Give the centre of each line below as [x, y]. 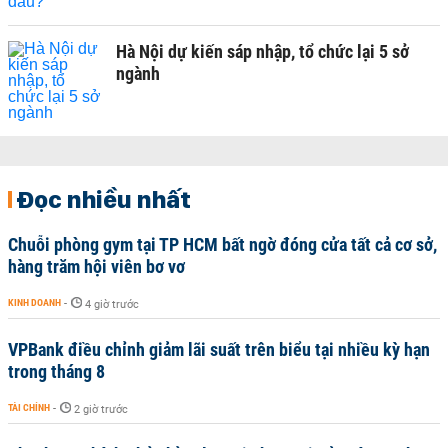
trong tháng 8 [56, 371]
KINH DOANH [34, 302]
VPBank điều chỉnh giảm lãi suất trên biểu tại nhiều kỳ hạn [219, 349]
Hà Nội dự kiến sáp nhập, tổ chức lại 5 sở [262, 51]
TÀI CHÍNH [29, 407]
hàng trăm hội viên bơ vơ [96, 266]
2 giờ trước [101, 409]
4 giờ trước [112, 304]
